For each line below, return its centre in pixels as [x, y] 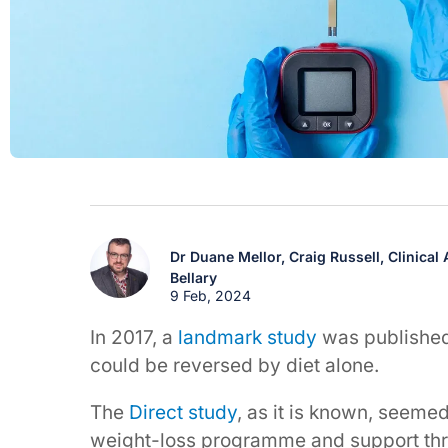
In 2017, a [134, 337]
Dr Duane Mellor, [230, 256]
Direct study [183, 412]
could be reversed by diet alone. [234, 365]
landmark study [247, 337]
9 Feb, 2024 [211, 295]
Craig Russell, [339, 256]
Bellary [194, 277]
